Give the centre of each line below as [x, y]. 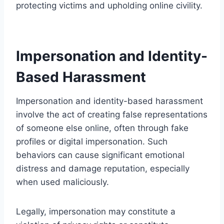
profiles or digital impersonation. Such [92, 141]
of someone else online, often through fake [102, 128]
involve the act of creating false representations [112, 114]
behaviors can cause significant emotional [100, 155]
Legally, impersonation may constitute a [96, 211]
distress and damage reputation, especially [103, 168]
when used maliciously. [62, 182]
